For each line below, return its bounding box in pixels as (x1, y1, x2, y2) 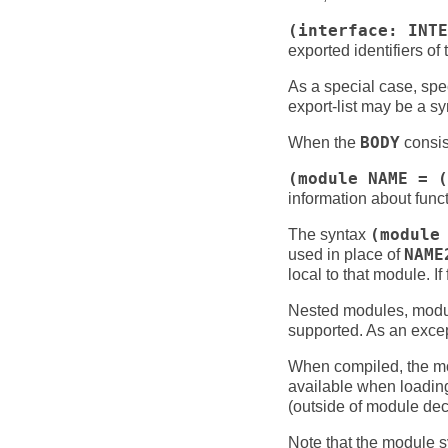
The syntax (288, 226, 370, 244)
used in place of (288, 246, 404, 264)
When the (288, 134, 360, 152)
